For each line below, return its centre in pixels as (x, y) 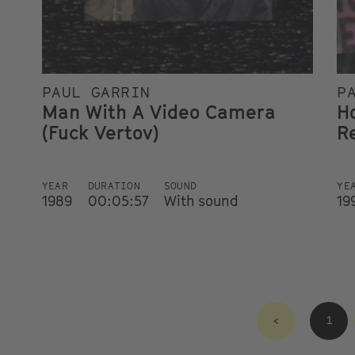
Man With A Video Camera (158, 111)
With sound (201, 200)
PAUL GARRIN (96, 92)
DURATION (114, 185)
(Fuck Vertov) (100, 132)
